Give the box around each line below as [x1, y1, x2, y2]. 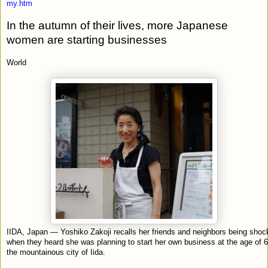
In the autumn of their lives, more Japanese [7, 19, 228, 32]
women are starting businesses [7, 33, 167, 46]
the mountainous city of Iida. [7, 247, 105, 257]
